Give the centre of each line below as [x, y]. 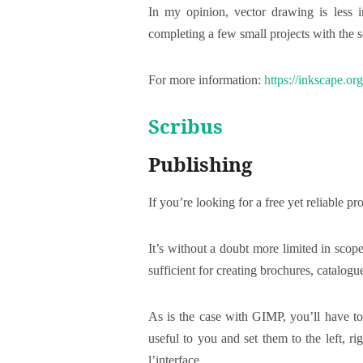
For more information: [206, 79]
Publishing [200, 164]
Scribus [186, 126]
